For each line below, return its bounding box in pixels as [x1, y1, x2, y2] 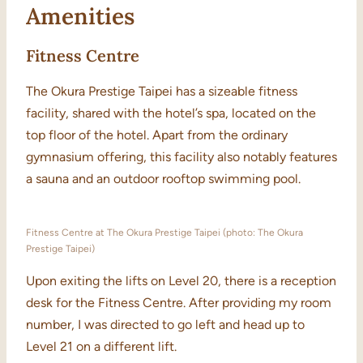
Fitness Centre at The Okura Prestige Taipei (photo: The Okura [26, 227, 303, 239]
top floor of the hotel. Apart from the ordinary [26, 127, 288, 143]
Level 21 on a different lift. [26, 339, 177, 355]
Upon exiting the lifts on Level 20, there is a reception [26, 273, 336, 289]
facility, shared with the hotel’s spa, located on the [26, 105, 316, 122]
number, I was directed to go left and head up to [26, 317, 305, 333]
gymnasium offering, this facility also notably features [26, 149, 337, 165]
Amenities [26, 2, 135, 32]
